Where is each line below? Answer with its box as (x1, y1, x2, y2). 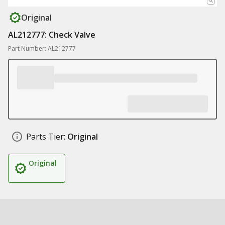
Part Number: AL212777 (8, 44, 76, 53)
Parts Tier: (26, 131, 65, 142)
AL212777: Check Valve (8, 29, 95, 40)
